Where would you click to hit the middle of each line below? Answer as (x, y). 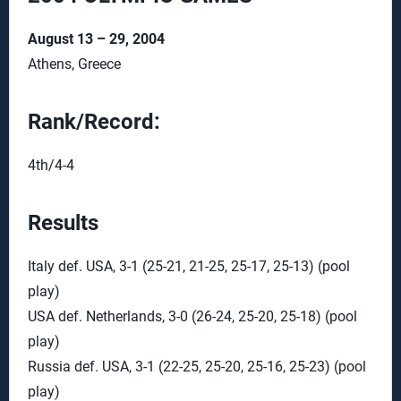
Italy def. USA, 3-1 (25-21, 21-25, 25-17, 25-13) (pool (189, 266)
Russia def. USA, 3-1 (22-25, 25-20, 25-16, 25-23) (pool (197, 367)
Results (63, 223)
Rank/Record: (94, 122)
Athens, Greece (74, 64)
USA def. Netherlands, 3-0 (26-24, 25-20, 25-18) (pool (192, 316)
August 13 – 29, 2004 (96, 39)
